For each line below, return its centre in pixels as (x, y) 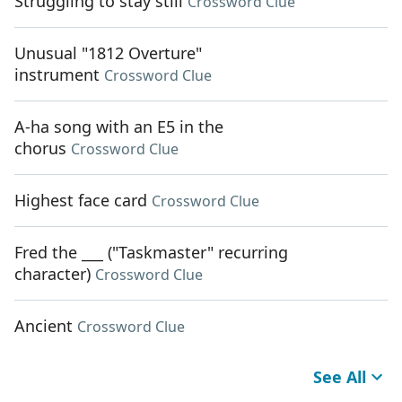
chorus (40, 149)
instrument (57, 75)
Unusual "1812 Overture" (108, 53)
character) (52, 274)
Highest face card (81, 201)
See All (340, 377)
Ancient (44, 326)
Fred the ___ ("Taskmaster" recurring (151, 253)
